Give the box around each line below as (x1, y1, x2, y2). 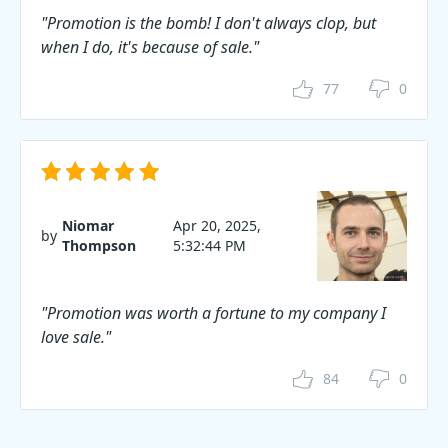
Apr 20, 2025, (173, 216, 262, 235)
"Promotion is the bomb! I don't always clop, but (41, 12, 376, 34)
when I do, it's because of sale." (41, 36, 259, 58)
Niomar (62, 216, 114, 235)
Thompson (62, 236, 136, 255)
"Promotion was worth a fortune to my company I (41, 302, 386, 324)
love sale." (41, 326, 111, 348)
